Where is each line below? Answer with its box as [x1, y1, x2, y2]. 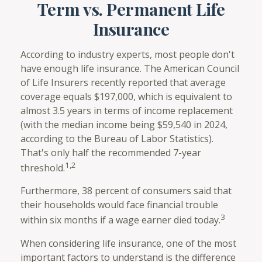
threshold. [20, 161, 65, 175]
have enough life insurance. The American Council [20, 62, 239, 75]
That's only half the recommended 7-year [20, 146, 201, 159]
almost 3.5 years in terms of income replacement [20, 104, 233, 117]
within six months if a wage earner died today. [20, 213, 220, 227]
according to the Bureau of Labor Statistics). [20, 132, 213, 145]
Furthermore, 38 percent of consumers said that [20, 184, 232, 198]
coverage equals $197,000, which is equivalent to [20, 90, 232, 103]
